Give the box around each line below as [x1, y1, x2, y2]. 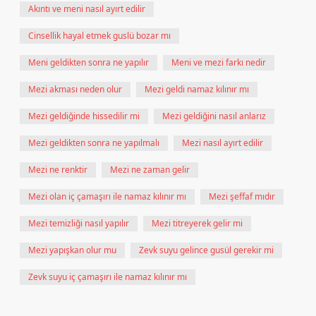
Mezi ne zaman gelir [110, 164, 190, 176]
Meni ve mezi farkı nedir [171, 56, 266, 68]
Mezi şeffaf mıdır [209, 190, 275, 202]
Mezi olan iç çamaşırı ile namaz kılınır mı [28, 190, 186, 202]
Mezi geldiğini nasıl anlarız [162, 110, 266, 122]
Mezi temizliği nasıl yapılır [28, 217, 129, 229]
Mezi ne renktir [28, 164, 87, 176]
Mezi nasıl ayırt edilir [182, 137, 263, 149]
